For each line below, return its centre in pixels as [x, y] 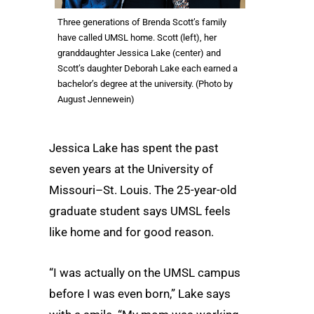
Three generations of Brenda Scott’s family [142, 22]
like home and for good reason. [131, 232]
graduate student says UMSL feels [140, 211]
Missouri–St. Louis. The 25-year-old [143, 190]
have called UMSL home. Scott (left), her [137, 38]
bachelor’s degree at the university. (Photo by [145, 84]
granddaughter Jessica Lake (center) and [139, 53]
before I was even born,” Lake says [140, 293]
